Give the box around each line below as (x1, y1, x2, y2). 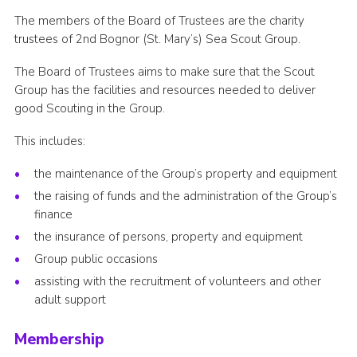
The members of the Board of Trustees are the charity (14, 13, 304, 29)
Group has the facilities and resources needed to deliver (14, 82, 316, 99)
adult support (33, 292, 106, 308)
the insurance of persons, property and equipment (33, 229, 303, 245)
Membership (14, 329, 104, 351)
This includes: (14, 133, 85, 150)
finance (33, 206, 73, 223)
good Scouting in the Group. (14, 100, 165, 117)
